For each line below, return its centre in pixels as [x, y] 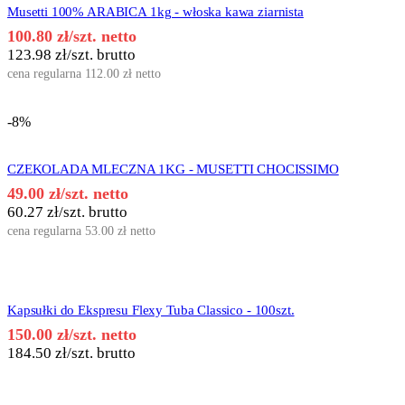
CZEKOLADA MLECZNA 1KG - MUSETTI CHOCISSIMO [173, 170]
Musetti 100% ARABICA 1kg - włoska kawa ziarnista [155, 12]
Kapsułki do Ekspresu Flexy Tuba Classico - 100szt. [151, 311]
